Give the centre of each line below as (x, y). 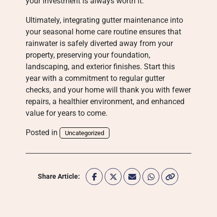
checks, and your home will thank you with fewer (108, 90)
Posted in (43, 132)
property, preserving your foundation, (88, 55)
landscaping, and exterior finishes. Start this (101, 67)
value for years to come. (67, 113)
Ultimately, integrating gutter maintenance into (105, 20)
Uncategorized (85, 133)
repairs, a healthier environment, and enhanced (105, 101)
